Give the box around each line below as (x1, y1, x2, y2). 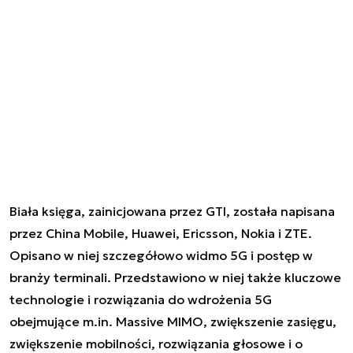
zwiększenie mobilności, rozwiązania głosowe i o (9, 335, 303, 351)
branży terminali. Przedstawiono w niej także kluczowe (9, 269, 341, 285)
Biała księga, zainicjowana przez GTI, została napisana (9, 203, 335, 219)
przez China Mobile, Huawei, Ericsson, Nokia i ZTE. (9, 225, 312, 241)
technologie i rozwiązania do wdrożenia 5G (9, 291, 272, 307)
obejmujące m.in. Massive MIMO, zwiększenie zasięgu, (9, 313, 336, 329)
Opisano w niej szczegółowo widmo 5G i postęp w (9, 247, 313, 263)
